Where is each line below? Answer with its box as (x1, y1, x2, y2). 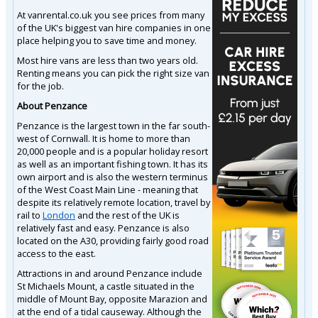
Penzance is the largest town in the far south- (17, 119, 210, 132)
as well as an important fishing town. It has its (17, 157, 208, 170)
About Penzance (17, 99, 87, 112)
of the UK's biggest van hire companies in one (17, 21, 211, 34)
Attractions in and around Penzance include (17, 266, 202, 280)
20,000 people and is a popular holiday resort (17, 144, 208, 158)
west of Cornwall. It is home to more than (17, 131, 190, 145)
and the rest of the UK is (75, 208, 180, 221)
